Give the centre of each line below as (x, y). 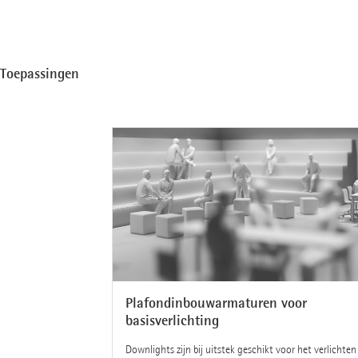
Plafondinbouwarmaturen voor (216, 302)
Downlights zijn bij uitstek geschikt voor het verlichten (241, 349)
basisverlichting (172, 320)
